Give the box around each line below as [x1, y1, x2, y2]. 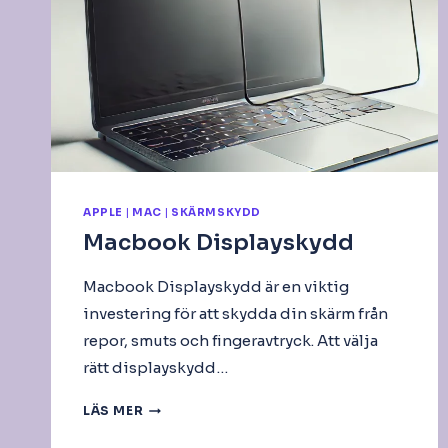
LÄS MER [83, 403, 144, 419]
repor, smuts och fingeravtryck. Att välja [83, 331, 378, 351]
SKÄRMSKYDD [171, 206, 261, 220]
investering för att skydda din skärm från [83, 304, 388, 324]
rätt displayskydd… [83, 358, 228, 378]
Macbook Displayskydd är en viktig [83, 277, 349, 297]
